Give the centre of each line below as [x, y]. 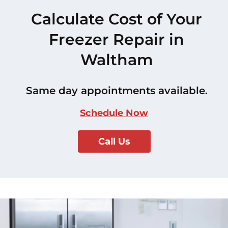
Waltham [117, 60]
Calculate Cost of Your [117, 19]
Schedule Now [114, 113]
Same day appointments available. [117, 90]
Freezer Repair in [117, 39]
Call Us [114, 141]
